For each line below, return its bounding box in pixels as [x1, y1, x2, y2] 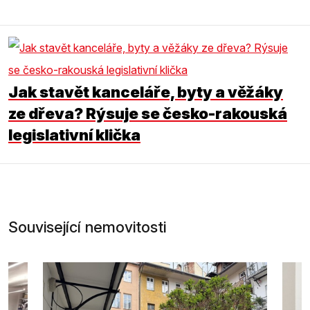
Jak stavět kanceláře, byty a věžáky [8, 82, 283, 101]
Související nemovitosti [8, 217, 166, 236]
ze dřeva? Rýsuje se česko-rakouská [8, 103, 287, 122]
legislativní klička [8, 125, 140, 144]
